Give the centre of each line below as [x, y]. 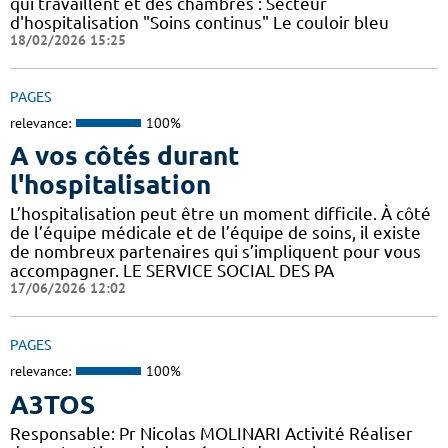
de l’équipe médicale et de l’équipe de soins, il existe [215, 233]
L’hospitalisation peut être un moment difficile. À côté [220, 214]
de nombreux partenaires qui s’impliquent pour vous [215, 252]
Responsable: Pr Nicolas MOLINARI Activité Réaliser [211, 433]
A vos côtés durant [125, 156]
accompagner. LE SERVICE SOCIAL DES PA [172, 271]
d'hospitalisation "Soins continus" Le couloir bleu [199, 22]
